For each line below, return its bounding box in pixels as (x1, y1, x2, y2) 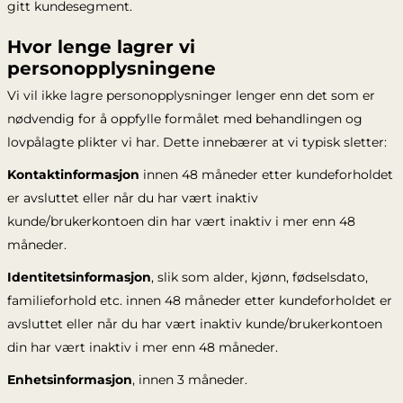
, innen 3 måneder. (131, 372, 247, 388)
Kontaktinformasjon (6, 166, 139, 183)
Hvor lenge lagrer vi (6, 36, 195, 58)
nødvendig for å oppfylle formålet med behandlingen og (6, 111, 363, 127)
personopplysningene (6, 58, 216, 79)
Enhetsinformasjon (6, 372, 132, 388)
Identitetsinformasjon (6, 269, 151, 285)
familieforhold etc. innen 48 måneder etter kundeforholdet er (6, 292, 392, 309)
